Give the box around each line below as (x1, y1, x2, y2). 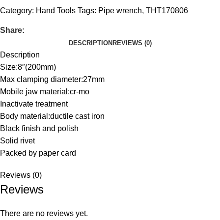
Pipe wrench (98, 6, 142, 15)
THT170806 (146, 6, 188, 15)
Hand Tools (36, 6, 76, 15)
